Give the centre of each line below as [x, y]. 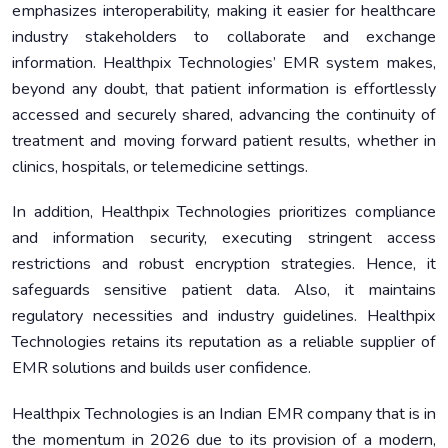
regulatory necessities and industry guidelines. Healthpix [224, 316]
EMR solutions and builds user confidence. [161, 368]
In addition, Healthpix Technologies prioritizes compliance [224, 212]
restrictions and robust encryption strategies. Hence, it [224, 264]
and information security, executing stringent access [224, 238]
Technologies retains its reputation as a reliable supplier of [224, 342]
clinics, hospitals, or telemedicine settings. [160, 167]
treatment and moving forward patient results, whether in [224, 141]
